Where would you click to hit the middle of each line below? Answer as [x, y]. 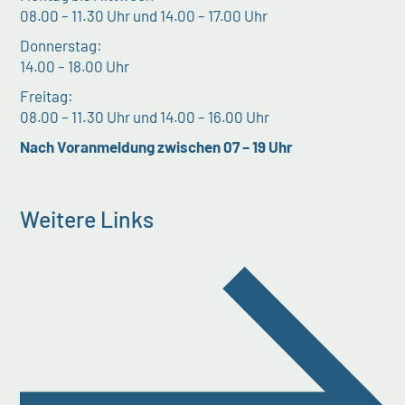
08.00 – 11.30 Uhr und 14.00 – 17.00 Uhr [144, 15]
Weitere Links [87, 218]
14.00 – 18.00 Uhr [75, 66]
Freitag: [47, 95]
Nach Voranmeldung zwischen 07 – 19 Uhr [157, 146]
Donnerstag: [61, 45]
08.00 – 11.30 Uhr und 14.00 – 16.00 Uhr [145, 116]
